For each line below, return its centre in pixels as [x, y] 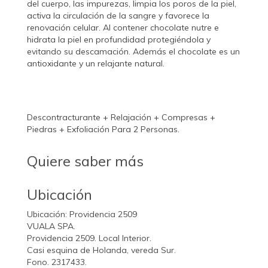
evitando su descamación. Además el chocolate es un [133, 52]
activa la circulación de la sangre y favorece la [118, 16]
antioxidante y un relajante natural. [96, 64]
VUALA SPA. [51, 226]
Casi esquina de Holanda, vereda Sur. [101, 250]
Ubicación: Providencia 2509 [82, 214]
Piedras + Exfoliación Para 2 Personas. [103, 130]
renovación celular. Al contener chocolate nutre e [123, 28]
